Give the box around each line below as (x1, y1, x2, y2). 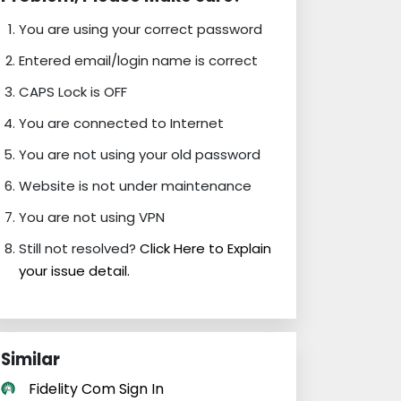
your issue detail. (19, 261, 130, 280)
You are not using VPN (19, 208, 165, 226)
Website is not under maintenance (19, 176, 252, 195)
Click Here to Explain (140, 239, 271, 258)
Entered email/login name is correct (19, 51, 258, 70)
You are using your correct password (19, 20, 262, 38)
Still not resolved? (19, 239, 140, 258)
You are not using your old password (19, 145, 260, 164)
